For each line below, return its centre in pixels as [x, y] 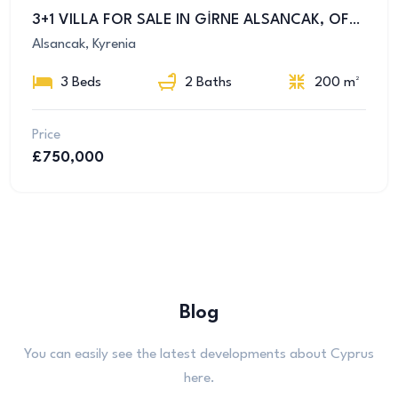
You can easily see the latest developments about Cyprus [199, 354]
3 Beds [81, 83]
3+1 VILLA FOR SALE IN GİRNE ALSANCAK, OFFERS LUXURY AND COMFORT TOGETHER [354, 20]
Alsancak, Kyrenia [84, 44]
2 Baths [208, 83]
